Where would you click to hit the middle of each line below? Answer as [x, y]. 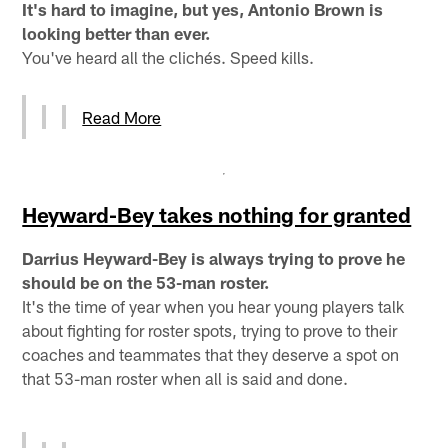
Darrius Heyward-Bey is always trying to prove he [214, 257]
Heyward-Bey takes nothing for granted [217, 214]
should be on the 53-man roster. [146, 281]
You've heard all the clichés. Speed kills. [168, 56]
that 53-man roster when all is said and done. [185, 377]
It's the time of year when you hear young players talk [213, 305]
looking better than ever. [116, 32]
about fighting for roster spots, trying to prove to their [210, 329]
